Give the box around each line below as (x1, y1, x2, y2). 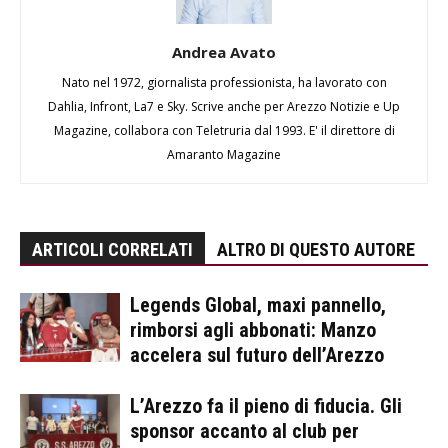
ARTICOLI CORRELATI (32, 238, 193, 260)
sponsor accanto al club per (130, 418, 359, 443)
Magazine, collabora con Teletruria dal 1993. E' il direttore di (53, 121, 395, 139)
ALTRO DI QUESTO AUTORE (217, 238, 415, 260)
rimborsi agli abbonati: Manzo (130, 317, 376, 342)
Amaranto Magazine (167, 145, 281, 163)
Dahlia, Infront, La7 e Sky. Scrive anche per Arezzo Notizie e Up (48, 97, 400, 115)
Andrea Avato (172, 41, 276, 62)
